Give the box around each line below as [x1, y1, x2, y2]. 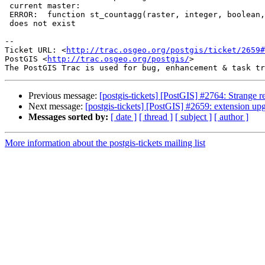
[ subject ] [175, 112, 212, 122]
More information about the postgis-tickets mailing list [5, 138, 205, 148]
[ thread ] [139, 112, 173, 122]
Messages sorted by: [28, 112, 108, 122]
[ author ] [214, 112, 248, 122]
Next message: [28, 101, 85, 112]
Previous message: [28, 91, 99, 101]
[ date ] [111, 112, 137, 122]
